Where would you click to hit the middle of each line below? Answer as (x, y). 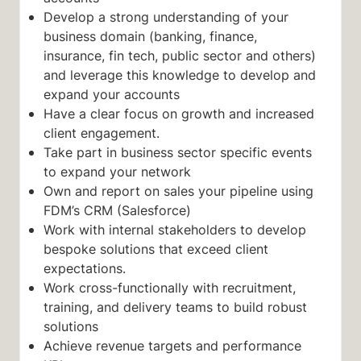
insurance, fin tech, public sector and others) (179, 56)
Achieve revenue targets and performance (172, 346)
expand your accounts (111, 95)
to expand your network (117, 172)
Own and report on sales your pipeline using (178, 191)
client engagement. (101, 133)
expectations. (84, 269)
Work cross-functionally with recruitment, (169, 288)
